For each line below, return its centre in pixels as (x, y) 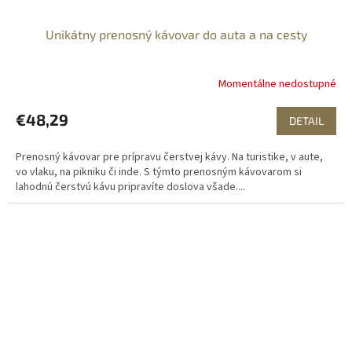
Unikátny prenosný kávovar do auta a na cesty (176, 35)
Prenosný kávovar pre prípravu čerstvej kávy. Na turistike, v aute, (169, 158)
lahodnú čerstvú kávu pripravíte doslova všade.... (130, 187)
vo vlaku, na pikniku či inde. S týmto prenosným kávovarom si (159, 172)
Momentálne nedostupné (277, 84)
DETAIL (306, 121)
